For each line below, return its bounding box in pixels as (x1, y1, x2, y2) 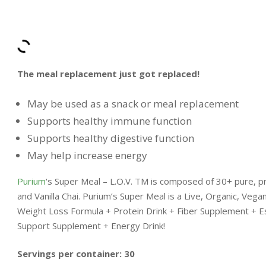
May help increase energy (27, 148, 147, 162)
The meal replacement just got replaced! (17, 68, 199, 80)
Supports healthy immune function (27, 113, 192, 128)
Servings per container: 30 (17, 248, 135, 260)
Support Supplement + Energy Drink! (17, 219, 165, 232)
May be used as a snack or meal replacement (27, 96, 239, 110)
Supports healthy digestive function (27, 131, 194, 145)
